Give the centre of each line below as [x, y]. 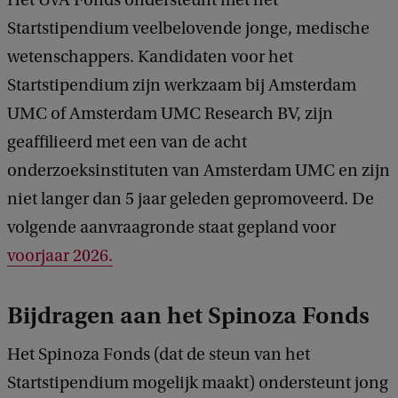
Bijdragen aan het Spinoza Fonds [194, 315]
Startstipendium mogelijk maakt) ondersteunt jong [198, 383]
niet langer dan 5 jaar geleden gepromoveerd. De [191, 199]
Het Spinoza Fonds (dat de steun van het [159, 354]
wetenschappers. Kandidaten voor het [150, 57]
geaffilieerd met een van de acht [127, 142]
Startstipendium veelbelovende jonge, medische [188, 28]
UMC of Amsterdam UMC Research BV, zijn [170, 114]
